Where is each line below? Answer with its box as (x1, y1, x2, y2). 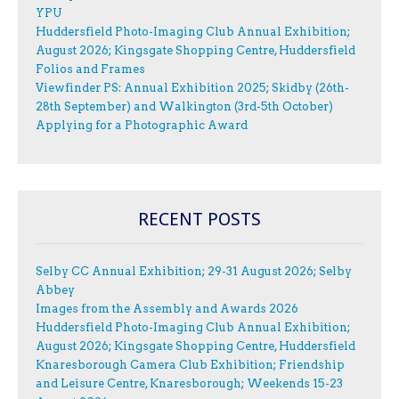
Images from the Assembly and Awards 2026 (36, 302, 298, 316)
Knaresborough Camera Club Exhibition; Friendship (36, 358, 345, 372)
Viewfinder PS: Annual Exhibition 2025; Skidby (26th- (36, 81, 349, 95)
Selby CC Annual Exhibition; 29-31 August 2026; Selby (36, 265, 352, 279)
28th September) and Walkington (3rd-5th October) (36, 100, 333, 114)
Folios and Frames (36, 62, 145, 77)
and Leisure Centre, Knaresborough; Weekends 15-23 (36, 377, 343, 391)
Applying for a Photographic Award (36, 118, 248, 133)
